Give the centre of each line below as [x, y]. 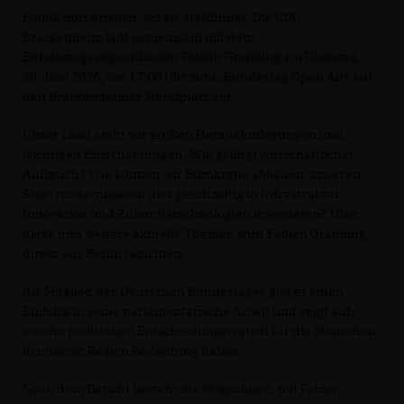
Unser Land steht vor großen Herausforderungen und [183, 134]
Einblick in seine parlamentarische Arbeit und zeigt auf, [188, 311]
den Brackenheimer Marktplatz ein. [129, 96]
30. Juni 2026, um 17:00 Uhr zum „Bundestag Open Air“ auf [197, 76]
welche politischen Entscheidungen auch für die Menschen [199, 331]
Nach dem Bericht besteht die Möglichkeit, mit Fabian [182, 388]
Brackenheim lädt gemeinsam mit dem [138, 37]
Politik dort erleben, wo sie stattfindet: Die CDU [162, 17]
